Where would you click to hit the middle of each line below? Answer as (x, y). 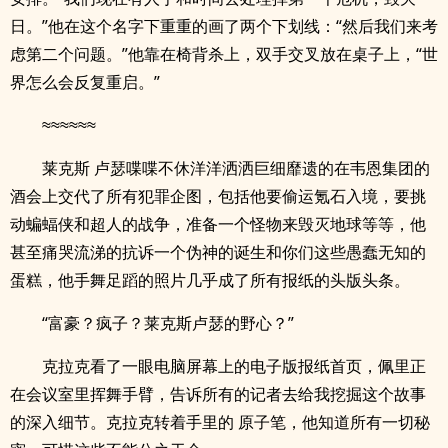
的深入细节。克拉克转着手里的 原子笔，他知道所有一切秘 (220, 422)
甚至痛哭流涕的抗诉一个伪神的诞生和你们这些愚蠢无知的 (218, 252)
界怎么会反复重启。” (85, 82)
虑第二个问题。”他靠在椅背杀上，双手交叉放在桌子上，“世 (224, 54)
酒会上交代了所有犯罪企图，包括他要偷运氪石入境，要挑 (218, 196)
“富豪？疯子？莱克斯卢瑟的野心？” (168, 323)
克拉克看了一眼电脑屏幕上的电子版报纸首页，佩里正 (234, 366)
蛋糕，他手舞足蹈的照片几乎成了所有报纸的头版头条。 (210, 280)
